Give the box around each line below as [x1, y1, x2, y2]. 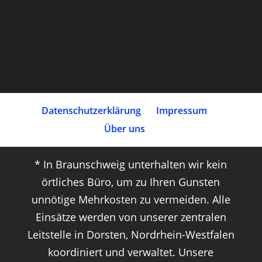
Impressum [156, 104, 208, 117]
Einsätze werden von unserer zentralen [35, 209, 226, 224]
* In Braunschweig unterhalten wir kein [35, 157, 227, 171]
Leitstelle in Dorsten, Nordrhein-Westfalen [27, 227, 235, 242]
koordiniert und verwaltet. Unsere [48, 244, 214, 259]
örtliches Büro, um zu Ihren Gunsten [42, 174, 220, 189]
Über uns [104, 122, 145, 135]
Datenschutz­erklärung [42, 104, 142, 117]
